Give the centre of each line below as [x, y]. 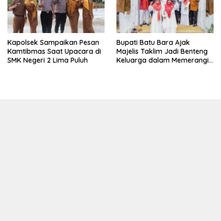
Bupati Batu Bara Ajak [153, 42]
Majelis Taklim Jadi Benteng [162, 51]
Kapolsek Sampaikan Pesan [53, 42]
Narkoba [131, 69]
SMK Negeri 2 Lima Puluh [48, 60]
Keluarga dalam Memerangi [163, 60]
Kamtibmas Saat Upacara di [54, 51]
